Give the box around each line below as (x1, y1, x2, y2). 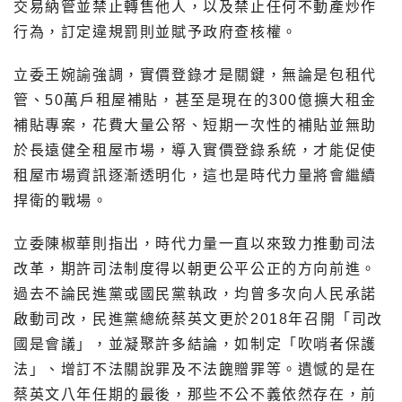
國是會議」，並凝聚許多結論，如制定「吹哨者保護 (13, 336, 377, 353)
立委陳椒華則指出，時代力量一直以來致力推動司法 (13, 236, 377, 252)
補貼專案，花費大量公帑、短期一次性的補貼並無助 (13, 118, 377, 134)
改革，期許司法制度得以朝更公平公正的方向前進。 (13, 261, 377, 277)
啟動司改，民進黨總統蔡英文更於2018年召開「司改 (13, 311, 384, 328)
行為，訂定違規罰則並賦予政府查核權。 (13, 24, 298, 40)
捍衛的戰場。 (13, 193, 109, 209)
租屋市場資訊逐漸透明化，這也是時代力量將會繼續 (13, 168, 377, 184)
